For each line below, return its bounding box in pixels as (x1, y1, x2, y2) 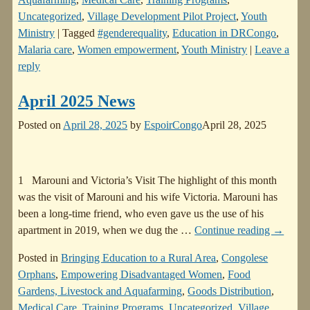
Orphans (18, 268, 56, 280)
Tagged (62, 26, 95, 39)
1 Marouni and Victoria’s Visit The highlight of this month (18, 174, 277, 186)
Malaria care (18, 43, 73, 55)
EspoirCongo (144, 118, 203, 131)
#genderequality (98, 26, 167, 39)
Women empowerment (77, 43, 177, 55)
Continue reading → (194, 224, 284, 236)
